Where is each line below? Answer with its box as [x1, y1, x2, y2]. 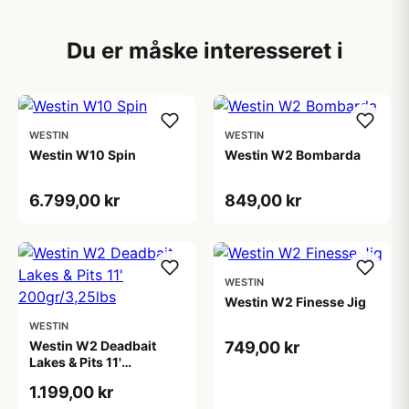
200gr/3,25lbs [29, 371, 121, 386]
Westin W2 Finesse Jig [225, 294, 366, 309]
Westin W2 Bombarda [225, 147, 361, 163]
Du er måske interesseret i [66, 37, 343, 64]
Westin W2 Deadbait [29, 338, 156, 353]
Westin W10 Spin [29, 147, 136, 163]
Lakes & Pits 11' [29, 354, 121, 370]
